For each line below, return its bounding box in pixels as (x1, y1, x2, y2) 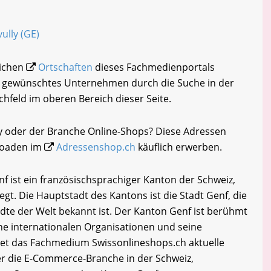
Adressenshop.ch (56, 140, 135, 154)
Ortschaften (38, 60, 93, 74)
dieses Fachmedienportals (93, 60, 215, 74)
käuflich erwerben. (135, 140, 222, 154)
